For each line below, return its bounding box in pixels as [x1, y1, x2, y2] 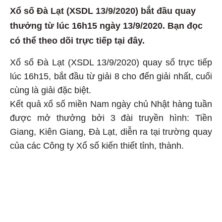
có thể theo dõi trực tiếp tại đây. [10, 36, 145, 46]
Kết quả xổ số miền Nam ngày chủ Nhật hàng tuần [10, 99, 212, 110]
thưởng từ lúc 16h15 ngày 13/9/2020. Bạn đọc [10, 21, 203, 31]
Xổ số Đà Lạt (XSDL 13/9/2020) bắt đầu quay [10, 6, 196, 16]
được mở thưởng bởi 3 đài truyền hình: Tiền [10, 113, 212, 123]
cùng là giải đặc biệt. [10, 85, 91, 96]
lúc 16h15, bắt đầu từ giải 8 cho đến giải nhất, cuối [10, 71, 212, 82]
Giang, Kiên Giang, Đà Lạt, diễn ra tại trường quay [10, 127, 212, 137]
